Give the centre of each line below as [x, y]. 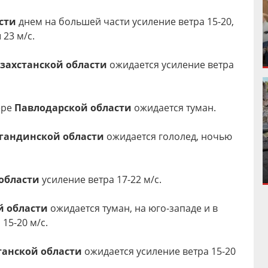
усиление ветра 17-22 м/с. [100, 179]
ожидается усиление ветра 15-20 [159, 251]
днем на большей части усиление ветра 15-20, [125, 22]
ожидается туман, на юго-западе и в [133, 208]
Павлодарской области [73, 108]
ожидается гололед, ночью [168, 136]
